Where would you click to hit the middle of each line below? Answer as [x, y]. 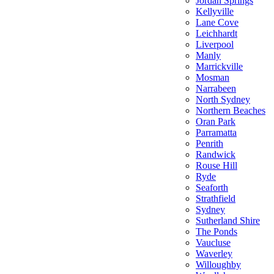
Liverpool [215, 44]
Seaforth [212, 187]
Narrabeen [216, 88]
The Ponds [217, 231]
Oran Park [216, 121]
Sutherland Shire [228, 220]
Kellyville [215, 11]
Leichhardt [217, 33]
